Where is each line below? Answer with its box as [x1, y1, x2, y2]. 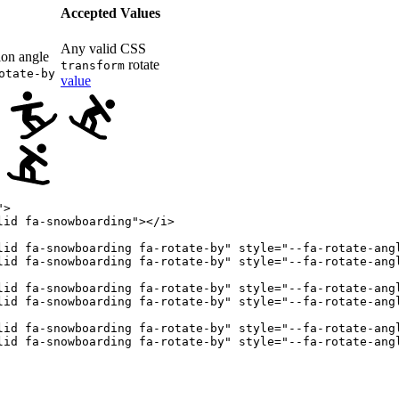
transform [61, 58, 125, 72]
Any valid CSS [61, 40, 146, 56]
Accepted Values [61, 4, 160, 20]
